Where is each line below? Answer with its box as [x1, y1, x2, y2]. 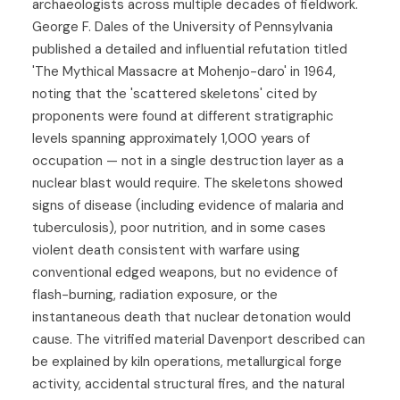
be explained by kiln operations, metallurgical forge [32, 353, 342, 371]
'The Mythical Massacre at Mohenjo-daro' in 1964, [32, 62, 336, 81]
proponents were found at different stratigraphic [32, 107, 334, 126]
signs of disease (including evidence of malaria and [32, 196, 344, 215]
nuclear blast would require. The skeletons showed [32, 174, 343, 193]
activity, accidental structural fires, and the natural [32, 375, 345, 394]
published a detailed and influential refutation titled [32, 40, 347, 59]
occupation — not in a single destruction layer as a [32, 152, 344, 171]
